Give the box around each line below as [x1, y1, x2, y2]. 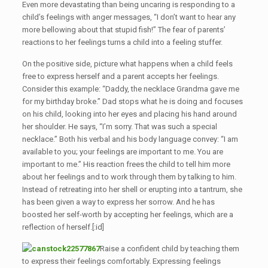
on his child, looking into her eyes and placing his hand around [22, 109, 237, 118]
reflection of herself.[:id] [22, 223, 104, 232]
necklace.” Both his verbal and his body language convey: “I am [22, 135, 238, 144]
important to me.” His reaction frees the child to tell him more [22, 160, 230, 169]
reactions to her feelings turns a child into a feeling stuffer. [22, 38, 223, 47]
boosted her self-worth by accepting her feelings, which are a [22, 210, 233, 219]
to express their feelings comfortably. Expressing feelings [22, 257, 221, 266]
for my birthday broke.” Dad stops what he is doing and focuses [22, 97, 243, 106]
